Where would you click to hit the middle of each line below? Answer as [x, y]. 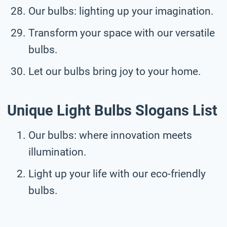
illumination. [58, 152]
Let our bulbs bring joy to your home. [115, 71]
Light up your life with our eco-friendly [117, 174]
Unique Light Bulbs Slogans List [112, 111]
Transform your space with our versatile [122, 33]
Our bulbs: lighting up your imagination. [121, 11]
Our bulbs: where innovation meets [110, 135]
